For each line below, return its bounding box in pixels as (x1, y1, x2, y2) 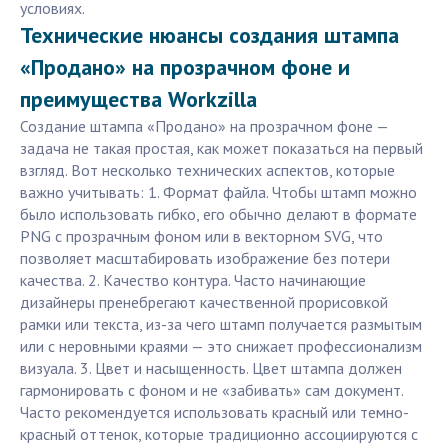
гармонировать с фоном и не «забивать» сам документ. (20, 380, 403, 401)
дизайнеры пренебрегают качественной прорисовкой (20, 292, 388, 313)
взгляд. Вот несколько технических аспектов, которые (20, 160, 395, 181)
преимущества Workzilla (20, 85, 257, 114)
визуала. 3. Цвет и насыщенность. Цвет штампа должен (20, 358, 402, 379)
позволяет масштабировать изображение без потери (20, 248, 390, 269)
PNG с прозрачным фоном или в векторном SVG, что (20, 226, 383, 247)
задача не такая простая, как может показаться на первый (20, 138, 423, 159)
